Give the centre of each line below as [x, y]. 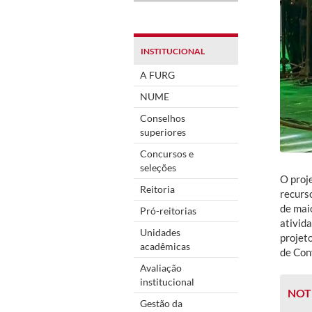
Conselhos [163, 118]
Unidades [160, 232]
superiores [163, 132]
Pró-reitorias [168, 210]
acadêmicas [165, 246]
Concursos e [167, 153]
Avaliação [161, 267]
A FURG [157, 75]
